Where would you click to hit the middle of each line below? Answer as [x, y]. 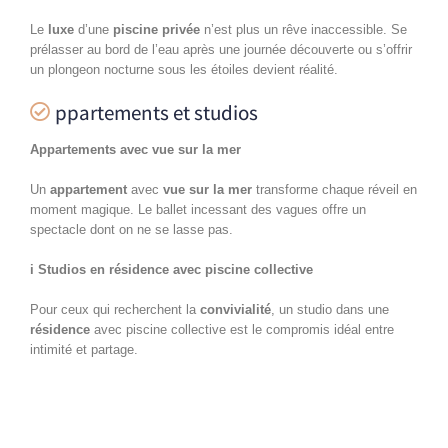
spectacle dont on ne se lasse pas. [131, 229]
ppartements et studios [156, 112]
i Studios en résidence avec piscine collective [171, 269]
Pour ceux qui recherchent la [115, 309]
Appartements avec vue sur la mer [135, 149]
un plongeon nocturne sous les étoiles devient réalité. [184, 69]
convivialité [235, 309]
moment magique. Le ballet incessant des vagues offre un [198, 209]
